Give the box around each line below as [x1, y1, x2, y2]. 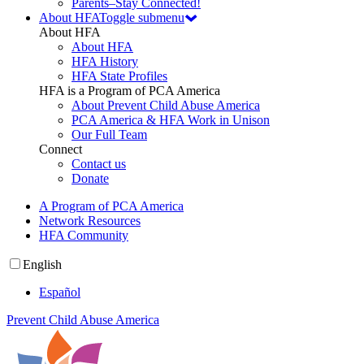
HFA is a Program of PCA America [39, 84, 220, 98]
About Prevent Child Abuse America [71, 98, 260, 113]
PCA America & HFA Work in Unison [71, 113, 270, 128]
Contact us [71, 157, 126, 171]
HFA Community [39, 228, 128, 243]
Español [39, 285, 80, 300]
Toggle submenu [99, 11, 184, 25]
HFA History [71, 54, 138, 69]
